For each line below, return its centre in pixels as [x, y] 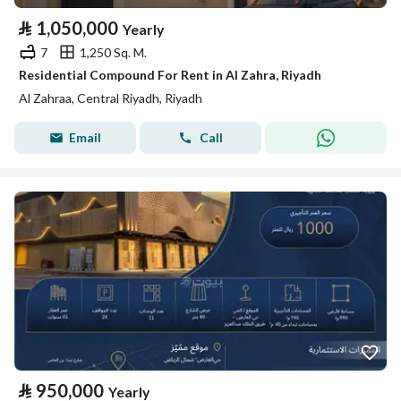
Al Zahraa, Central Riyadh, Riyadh [111, 98]
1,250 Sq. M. [113, 52]
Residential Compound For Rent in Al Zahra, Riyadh [170, 75]
